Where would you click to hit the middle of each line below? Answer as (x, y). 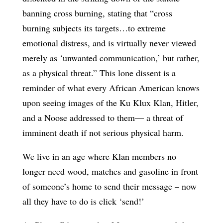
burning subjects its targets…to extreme (94, 28)
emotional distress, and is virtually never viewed (109, 43)
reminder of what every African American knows (111, 87)
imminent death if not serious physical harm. (103, 132)
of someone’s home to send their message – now (109, 186)
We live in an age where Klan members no (99, 156)
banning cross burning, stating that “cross (97, 13)
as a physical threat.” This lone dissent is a (99, 72)
